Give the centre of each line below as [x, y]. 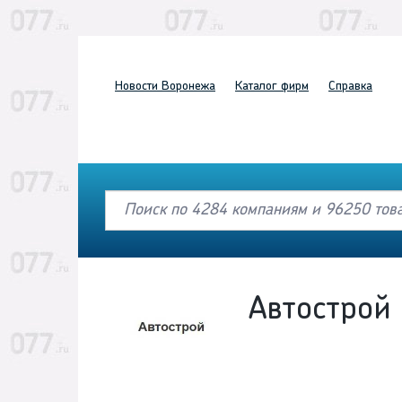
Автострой [320, 311]
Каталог [256, 87]
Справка [350, 87]
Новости [136, 87]
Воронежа [187, 87]
